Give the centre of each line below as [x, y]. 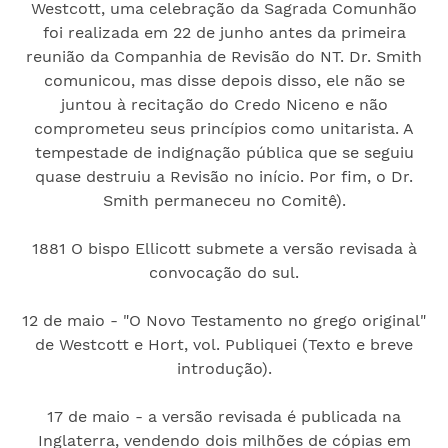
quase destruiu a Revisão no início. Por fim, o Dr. [224, 176]
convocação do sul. [224, 272]
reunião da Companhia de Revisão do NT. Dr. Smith [224, 56]
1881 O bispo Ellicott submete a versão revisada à [224, 248]
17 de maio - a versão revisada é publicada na [224, 416]
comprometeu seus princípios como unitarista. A [224, 128]
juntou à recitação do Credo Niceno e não [224, 104]
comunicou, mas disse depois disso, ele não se [224, 80]
